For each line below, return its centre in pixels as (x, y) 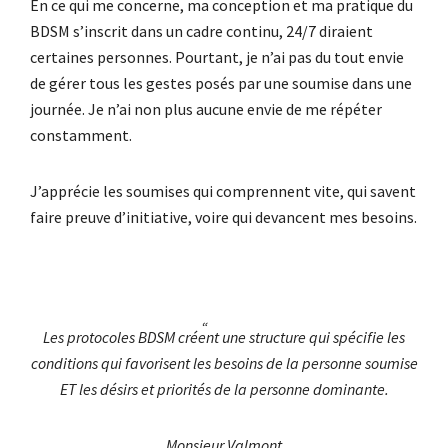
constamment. (81, 134)
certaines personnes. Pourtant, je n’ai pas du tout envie (217, 56)
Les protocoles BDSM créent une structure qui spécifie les (224, 336)
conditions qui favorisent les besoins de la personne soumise (224, 362)
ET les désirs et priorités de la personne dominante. (224, 388)
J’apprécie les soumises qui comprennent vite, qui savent (223, 190)
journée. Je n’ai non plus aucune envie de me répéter (206, 108)
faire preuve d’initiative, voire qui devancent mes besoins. (223, 216)
